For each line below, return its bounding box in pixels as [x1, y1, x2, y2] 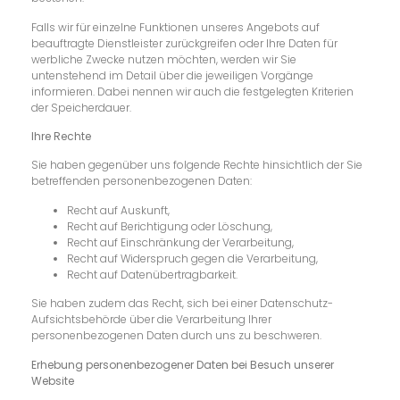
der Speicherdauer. [31, 99, 131, 115]
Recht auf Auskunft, [67, 202, 170, 218]
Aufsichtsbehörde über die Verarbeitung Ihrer [31, 312, 271, 328]
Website [31, 372, 74, 388]
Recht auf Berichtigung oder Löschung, [67, 218, 272, 234]
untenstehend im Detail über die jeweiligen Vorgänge [31, 67, 313, 83]
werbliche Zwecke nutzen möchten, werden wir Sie [31, 51, 296, 67]
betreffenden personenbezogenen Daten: [31, 173, 252, 189]
